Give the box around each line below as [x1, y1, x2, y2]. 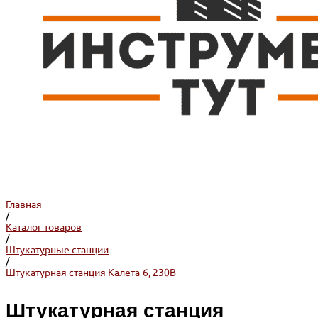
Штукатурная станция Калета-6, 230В [6, 267, 176, 278]
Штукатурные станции [6, 244, 109, 256]
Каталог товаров [6, 221, 82, 233]
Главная [6, 199, 42, 210]
